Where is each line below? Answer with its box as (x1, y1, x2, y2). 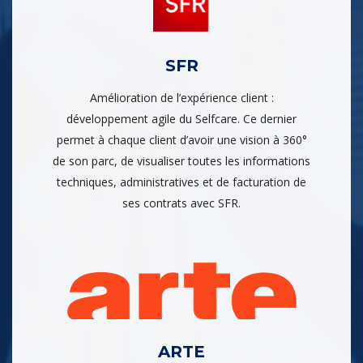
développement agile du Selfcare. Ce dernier (66, 110, 297, 126)
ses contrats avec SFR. (122, 194, 241, 211)
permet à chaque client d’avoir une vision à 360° (56, 131, 307, 147)
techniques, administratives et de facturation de (57, 173, 306, 190)
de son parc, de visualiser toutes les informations (53, 152, 310, 169)
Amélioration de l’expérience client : (89, 89, 274, 105)
